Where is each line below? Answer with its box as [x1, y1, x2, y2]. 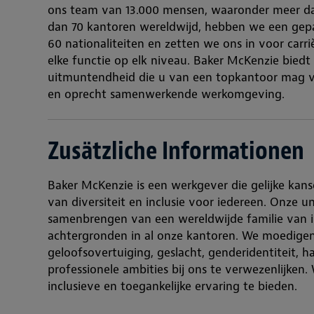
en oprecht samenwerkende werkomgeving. [48, 86, 285, 102]
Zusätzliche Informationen [48, 135, 304, 167]
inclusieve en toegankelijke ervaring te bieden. [48, 278, 297, 294]
